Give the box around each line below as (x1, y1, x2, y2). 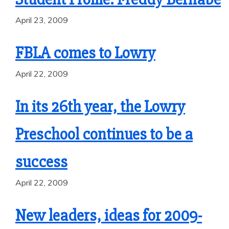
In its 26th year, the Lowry (15, 97, 185, 117)
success (15, 152, 67, 172)
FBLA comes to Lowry (15, 43, 155, 63)
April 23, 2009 (15, 15, 68, 25)
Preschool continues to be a (15, 124, 193, 144)
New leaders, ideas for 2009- (15, 205, 202, 225)
